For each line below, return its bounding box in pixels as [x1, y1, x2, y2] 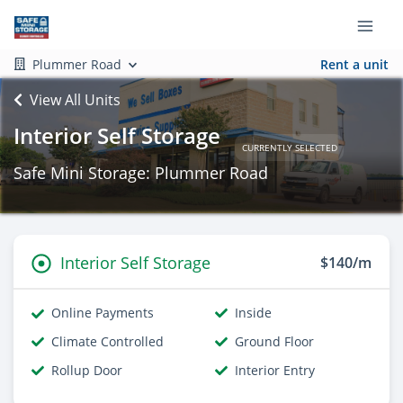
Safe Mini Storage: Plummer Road [13, 162, 268, 184]
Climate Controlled [51, 333, 164, 350]
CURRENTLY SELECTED [241, 140, 337, 154]
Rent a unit [320, 55, 389, 73]
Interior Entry [235, 362, 315, 379]
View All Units [30, 90, 121, 110]
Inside [235, 304, 272, 321]
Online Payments [51, 304, 154, 321]
